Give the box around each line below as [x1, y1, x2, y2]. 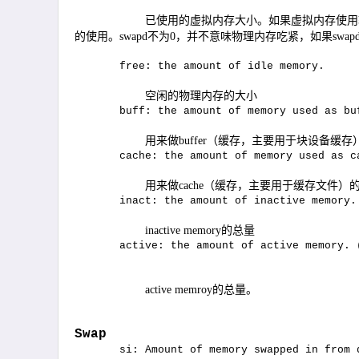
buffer [179, 135, 207, 147]
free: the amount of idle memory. [75, 60, 325, 72]
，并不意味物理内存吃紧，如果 [175, 30, 333, 42]
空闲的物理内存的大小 [145, 90, 257, 102]
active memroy [145, 284, 212, 296]
